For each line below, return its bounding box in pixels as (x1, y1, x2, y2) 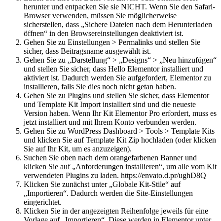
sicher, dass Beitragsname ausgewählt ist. (24, 46, 151, 55)
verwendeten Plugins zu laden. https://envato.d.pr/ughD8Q (24, 171, 206, 180)
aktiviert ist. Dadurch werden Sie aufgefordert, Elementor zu (24, 73, 211, 82)
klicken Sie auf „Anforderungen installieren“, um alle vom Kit (24, 162, 217, 171)
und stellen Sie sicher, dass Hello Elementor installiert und (24, 64, 203, 73)
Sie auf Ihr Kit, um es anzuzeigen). (24, 144, 132, 153)
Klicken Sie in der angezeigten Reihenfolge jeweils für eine (24, 206, 208, 215)
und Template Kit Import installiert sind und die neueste (24, 100, 196, 109)
